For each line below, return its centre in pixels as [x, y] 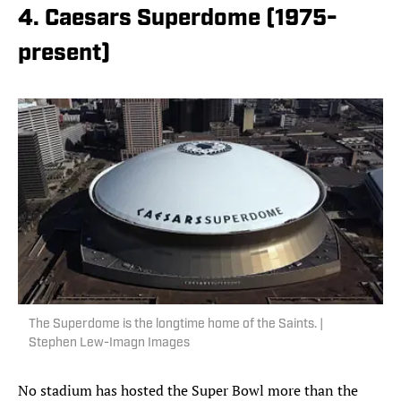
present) [64, 55]
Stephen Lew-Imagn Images [109, 344]
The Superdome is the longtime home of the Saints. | [176, 325]
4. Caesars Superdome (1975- [178, 20]
